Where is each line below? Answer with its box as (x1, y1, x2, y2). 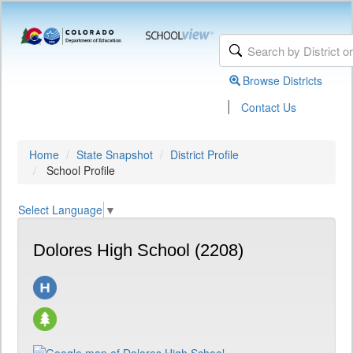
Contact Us (241, 99, 297, 115)
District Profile (170, 147, 239, 162)
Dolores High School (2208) (33, 240, 243, 261)
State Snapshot (76, 147, 153, 162)
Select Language (18, 202, 102, 218)
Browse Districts (243, 72, 323, 88)
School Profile (43, 162, 115, 178)
